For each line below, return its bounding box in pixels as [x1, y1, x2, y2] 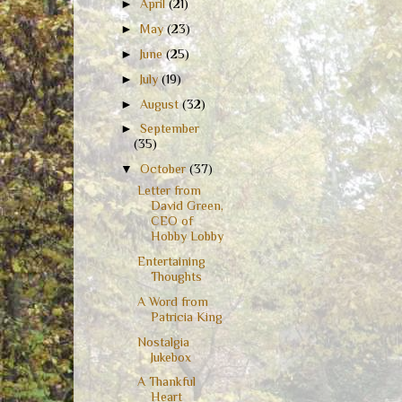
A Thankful [136, 374, 196, 389]
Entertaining [136, 254, 205, 269]
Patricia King [150, 309, 223, 324]
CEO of [150, 214, 193, 229]
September [140, 121, 200, 136]
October [140, 162, 190, 177]
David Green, [150, 198, 223, 214]
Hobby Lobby [150, 229, 223, 244]
